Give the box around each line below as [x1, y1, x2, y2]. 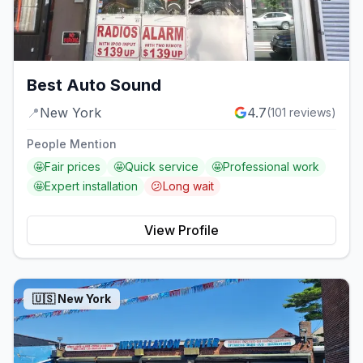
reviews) [286, 105, 336, 119]
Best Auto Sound [27, 75, 161, 95]
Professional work [223, 159, 319, 173]
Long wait [163, 178, 214, 193]
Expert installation [45, 178, 138, 193]
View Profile [144, 221, 219, 238]
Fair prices [45, 159, 100, 173]
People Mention [27, 136, 117, 151]
